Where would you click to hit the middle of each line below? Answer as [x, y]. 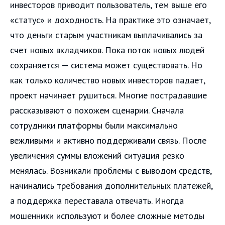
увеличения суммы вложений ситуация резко [97, 156]
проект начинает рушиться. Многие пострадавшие [108, 95]
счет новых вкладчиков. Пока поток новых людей [107, 50]
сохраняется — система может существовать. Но [106, 65]
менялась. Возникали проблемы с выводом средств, [111, 171]
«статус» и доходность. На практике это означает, [110, 20]
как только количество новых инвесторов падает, [107, 80]
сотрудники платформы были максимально [94, 126]
